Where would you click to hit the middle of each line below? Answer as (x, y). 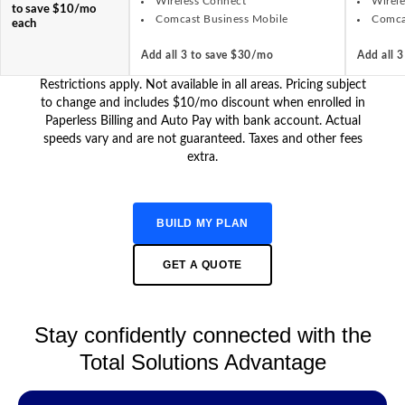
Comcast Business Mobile (222, 19)
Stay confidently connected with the (202, 334)
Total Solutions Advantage (202, 362)
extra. (202, 157)
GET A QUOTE (202, 264)
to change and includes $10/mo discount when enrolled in (202, 103)
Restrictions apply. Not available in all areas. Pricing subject (202, 85)
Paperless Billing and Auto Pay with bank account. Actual (202, 121)
